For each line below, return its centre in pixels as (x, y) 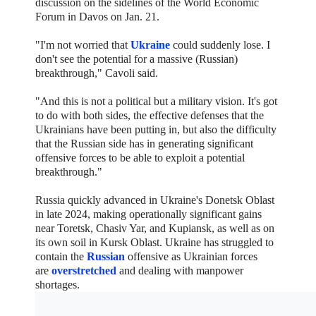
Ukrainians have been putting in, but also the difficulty (156, 129)
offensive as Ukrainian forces (191, 256)
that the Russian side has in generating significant (144, 143)
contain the (61, 256)
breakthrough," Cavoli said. (97, 73)
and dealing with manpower (180, 270)
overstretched (84, 270)
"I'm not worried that (83, 44)
